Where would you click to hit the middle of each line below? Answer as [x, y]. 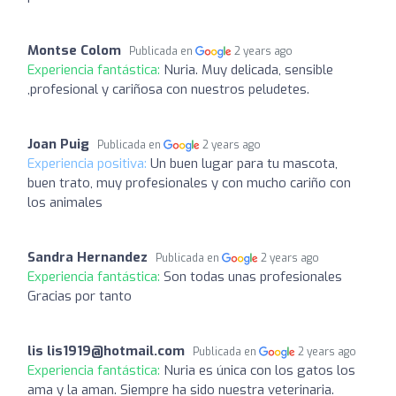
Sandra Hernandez [88, 257]
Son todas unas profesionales [253, 276]
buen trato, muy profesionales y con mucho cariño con [189, 183]
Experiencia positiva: [89, 163]
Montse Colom [74, 50]
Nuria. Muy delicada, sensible [248, 69]
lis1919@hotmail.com [116, 350]
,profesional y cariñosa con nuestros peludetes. [168, 89]
